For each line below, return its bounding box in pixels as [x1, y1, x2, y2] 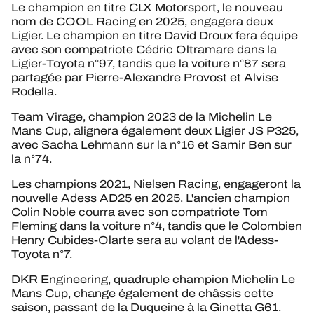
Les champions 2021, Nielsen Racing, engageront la [11, 175, 301, 192]
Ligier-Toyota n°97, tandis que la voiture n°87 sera [11, 55, 286, 71]
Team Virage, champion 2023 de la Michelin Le [11, 108, 272, 125]
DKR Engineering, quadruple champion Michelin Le [11, 271, 295, 287]
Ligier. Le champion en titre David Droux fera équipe [11, 27, 298, 43]
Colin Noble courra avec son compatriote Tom [11, 203, 268, 220]
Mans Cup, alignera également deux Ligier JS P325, [11, 122, 299, 139]
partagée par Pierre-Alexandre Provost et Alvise [11, 69, 278, 86]
